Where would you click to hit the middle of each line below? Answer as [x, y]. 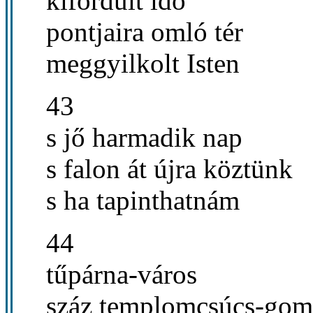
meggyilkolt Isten [143, 63]
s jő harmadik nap [144, 137]
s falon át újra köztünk [169, 168]
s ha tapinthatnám [143, 200]
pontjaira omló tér [145, 31]
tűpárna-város [122, 274]
